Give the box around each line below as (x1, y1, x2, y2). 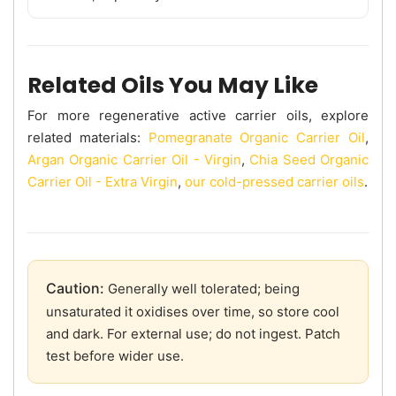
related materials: (27, 128, 148, 146)
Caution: (46, 278, 104, 297)
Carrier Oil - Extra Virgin (27, 172, 178, 190)
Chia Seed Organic (249, 150, 369, 168)
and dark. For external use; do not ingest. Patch (46, 324, 340, 342)
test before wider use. (46, 346, 184, 364)
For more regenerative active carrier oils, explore (27, 106, 369, 124)
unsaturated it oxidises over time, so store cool (46, 302, 339, 320)
